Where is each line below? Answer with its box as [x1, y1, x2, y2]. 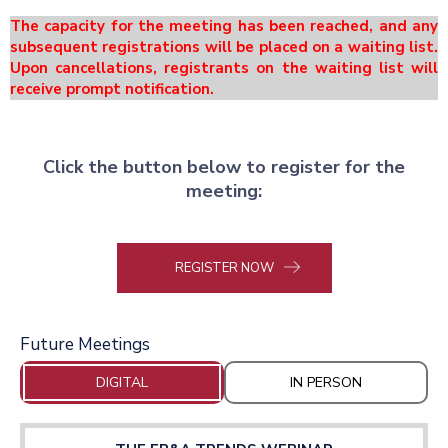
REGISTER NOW [174, 259, 274, 278]
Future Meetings [20, 333, 150, 357]
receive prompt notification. [10, 79, 214, 100]
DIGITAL [96, 373, 148, 393]
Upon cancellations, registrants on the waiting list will [10, 58, 438, 79]
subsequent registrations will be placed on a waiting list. [10, 37, 438, 58]
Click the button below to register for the [43, 155, 405, 180]
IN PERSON [290, 373, 362, 393]
